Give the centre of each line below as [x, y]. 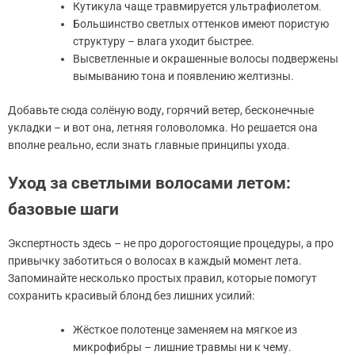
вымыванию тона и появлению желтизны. [183, 76]
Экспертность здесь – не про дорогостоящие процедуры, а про [171, 243]
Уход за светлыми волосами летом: [149, 183]
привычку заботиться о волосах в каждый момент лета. [155, 260]
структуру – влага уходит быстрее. [164, 41]
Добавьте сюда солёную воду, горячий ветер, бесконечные [161, 110]
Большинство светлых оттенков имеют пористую [201, 23]
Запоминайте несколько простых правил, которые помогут [162, 278]
